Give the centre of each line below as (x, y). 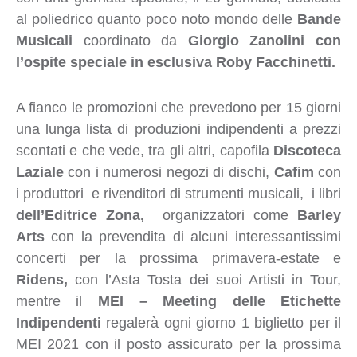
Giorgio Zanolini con (265, 40)
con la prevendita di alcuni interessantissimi (192, 236)
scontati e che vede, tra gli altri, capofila (144, 150)
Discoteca (307, 150)
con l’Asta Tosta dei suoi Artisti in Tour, (208, 279)
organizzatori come (225, 215)
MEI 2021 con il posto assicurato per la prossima (178, 344)
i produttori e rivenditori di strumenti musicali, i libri (178, 193)
